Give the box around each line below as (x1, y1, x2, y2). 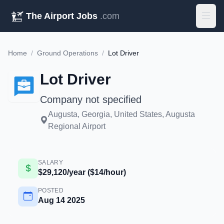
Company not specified (40, 94, 141, 105)
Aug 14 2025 (38, 196, 85, 204)
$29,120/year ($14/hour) (38, 168, 126, 176)
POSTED (38, 187, 63, 194)
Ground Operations (37, 49, 98, 57)
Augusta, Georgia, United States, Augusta (48, 110, 195, 118)
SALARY (38, 159, 63, 166)
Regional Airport (48, 122, 105, 130)
